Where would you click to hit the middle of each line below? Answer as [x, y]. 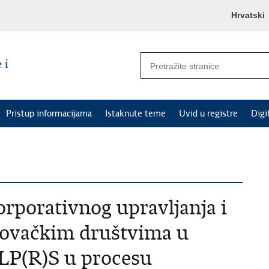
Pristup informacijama [49, 113]
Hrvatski [248, 15]
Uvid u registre [208, 113]
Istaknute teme [135, 113]
